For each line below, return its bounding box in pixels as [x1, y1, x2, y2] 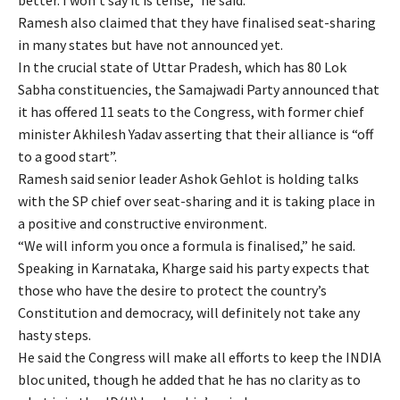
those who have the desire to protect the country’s [18, 280, 327, 299]
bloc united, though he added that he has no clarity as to [18, 370, 361, 388]
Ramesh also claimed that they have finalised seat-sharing [18, 12, 376, 31]
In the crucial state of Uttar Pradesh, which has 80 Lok [18, 57, 346, 76]
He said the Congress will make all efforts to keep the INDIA [18, 347, 381, 366]
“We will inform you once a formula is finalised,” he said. [18, 236, 355, 254]
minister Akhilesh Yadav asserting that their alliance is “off [18, 124, 373, 143]
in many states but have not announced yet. [18, 35, 283, 54]
